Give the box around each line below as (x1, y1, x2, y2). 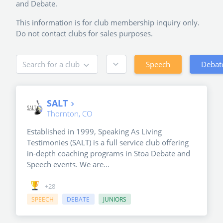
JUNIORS (103, 195, 126, 204)
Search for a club (22, 59, 80, 70)
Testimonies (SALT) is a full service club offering (27, 137, 189, 148)
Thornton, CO (47, 109, 92, 119)
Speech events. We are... (27, 159, 110, 170)
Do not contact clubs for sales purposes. (16, 28, 153, 39)
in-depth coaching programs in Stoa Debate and (27, 148, 190, 159)
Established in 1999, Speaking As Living (27, 126, 162, 137)
